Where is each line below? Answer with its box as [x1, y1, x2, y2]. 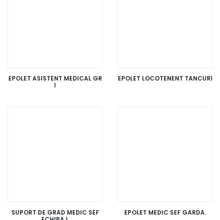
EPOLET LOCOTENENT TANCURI [117, 74, 213, 83]
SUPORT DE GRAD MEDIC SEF [11, 208, 99, 217]
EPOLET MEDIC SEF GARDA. [124, 208, 206, 217]
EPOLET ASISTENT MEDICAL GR [8, 74, 102, 83]
